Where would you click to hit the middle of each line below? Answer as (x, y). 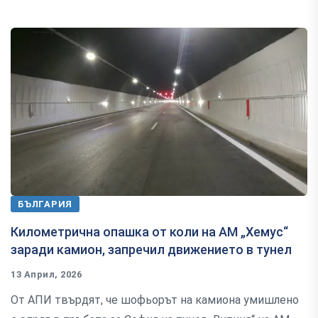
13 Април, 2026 (46, 275)
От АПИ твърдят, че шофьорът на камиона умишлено (155, 300)
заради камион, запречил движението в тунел (151, 250)
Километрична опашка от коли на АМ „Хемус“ (149, 232)
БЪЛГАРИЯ (45, 204)
